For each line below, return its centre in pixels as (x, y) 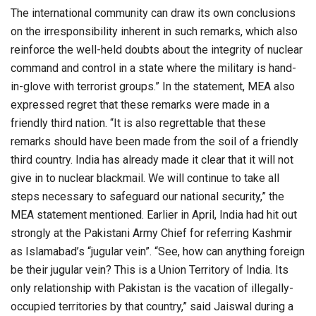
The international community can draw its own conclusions (153, 13)
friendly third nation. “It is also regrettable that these (138, 123)
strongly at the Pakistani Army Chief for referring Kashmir (151, 233)
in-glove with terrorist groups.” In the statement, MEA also (153, 87)
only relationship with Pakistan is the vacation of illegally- (152, 288)
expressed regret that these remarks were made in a (140, 105)
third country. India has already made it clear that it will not (152, 160)
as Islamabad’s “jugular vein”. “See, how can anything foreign (158, 252)
